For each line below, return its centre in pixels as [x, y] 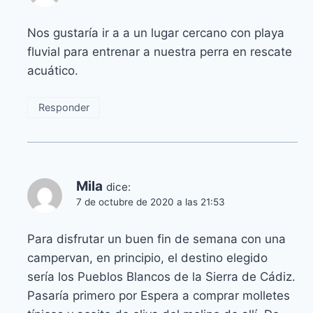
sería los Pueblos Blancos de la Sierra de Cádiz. [162, 276]
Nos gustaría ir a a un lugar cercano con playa [156, 33]
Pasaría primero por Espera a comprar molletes [159, 295]
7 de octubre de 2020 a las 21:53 [151, 202]
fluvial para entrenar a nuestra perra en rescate [160, 52]
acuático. [53, 71]
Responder [64, 107]
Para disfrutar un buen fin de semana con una [157, 239]
